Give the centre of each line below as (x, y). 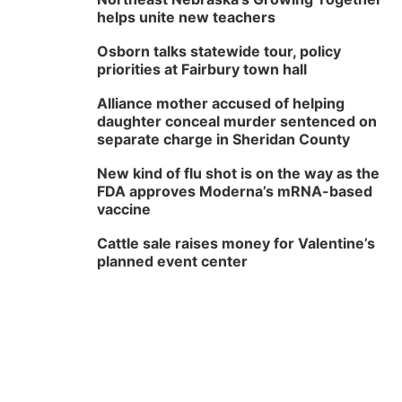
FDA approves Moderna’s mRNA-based (235, 191)
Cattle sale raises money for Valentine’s (236, 243)
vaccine (124, 209)
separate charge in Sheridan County (223, 139)
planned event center (172, 261)
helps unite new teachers (186, 17)
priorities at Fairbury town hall (202, 69)
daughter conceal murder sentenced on (237, 121)
